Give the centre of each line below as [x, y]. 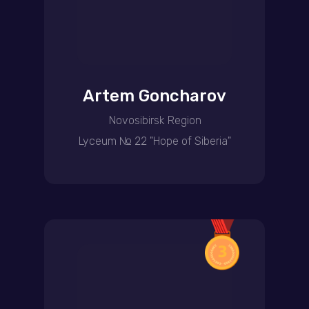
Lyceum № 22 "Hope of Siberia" [154, 141]
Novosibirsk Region [155, 120]
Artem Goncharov [154, 96]
